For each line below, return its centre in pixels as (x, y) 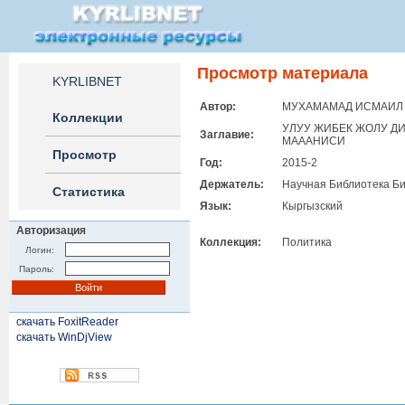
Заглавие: (227, 135)
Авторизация (51, 231)
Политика (307, 242)
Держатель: (232, 184)
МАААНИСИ (314, 141)
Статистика (89, 192)
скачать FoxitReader (67, 322)
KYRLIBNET (87, 81)
